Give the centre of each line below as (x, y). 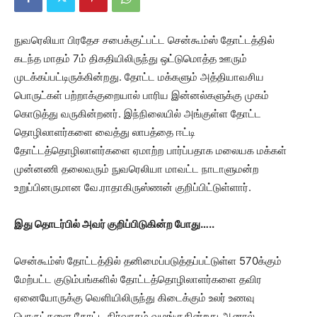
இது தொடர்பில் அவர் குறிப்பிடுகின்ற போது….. (114, 224)
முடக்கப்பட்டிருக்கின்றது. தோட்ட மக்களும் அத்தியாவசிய (139, 77)
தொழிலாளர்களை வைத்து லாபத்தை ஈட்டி (105, 132)
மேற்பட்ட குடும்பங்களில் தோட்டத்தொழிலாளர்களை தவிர (138, 279)
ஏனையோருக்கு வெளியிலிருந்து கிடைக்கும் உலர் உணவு (134, 298)
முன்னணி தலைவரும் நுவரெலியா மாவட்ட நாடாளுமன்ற (137, 169)
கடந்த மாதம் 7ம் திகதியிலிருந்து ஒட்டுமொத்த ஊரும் (131, 58)
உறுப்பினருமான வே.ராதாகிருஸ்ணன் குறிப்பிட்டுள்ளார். (133, 187)
